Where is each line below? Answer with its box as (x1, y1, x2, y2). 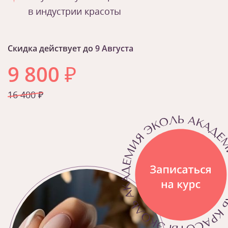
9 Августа (95, 43, 133, 54)
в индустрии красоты (28, 5, 121, 17)
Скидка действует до (8, 43, 95, 54)
